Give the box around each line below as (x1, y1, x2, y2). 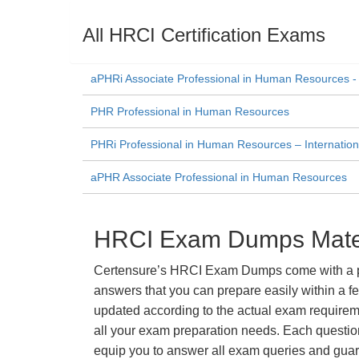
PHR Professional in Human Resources (91, 105, 289, 118)
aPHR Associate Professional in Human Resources (91, 171, 347, 184)
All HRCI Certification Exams (83, 24, 325, 46)
